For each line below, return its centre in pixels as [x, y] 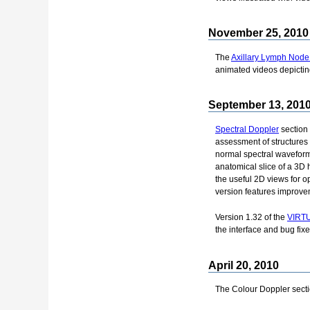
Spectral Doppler [247, 129]
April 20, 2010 [244, 265]
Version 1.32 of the [251, 218]
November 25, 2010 [258, 33]
